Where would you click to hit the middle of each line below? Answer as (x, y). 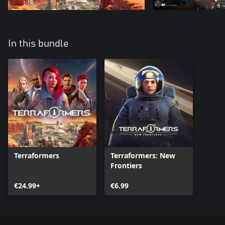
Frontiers (126, 165)
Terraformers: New (143, 155)
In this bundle (38, 44)
